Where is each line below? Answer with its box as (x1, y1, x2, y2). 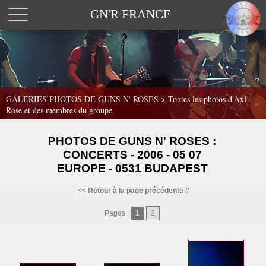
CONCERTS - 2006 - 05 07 (62, 148, 202, 161)
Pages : (104, 209, 131, 217)
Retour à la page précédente (87, 186, 183, 195)
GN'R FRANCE (90, 7, 171, 21)
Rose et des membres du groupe (6, 104, 112, 116)
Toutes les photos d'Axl (168, 93, 246, 104)
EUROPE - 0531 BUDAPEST (56, 162, 208, 175)
